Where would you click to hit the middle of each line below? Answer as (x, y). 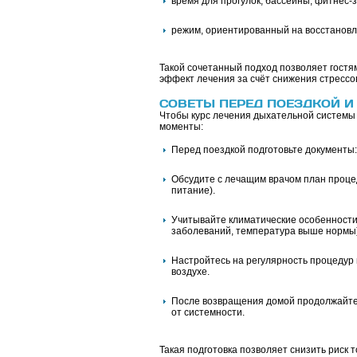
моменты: (181, 127)
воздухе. (190, 272)
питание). (193, 190)
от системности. (208, 312)
